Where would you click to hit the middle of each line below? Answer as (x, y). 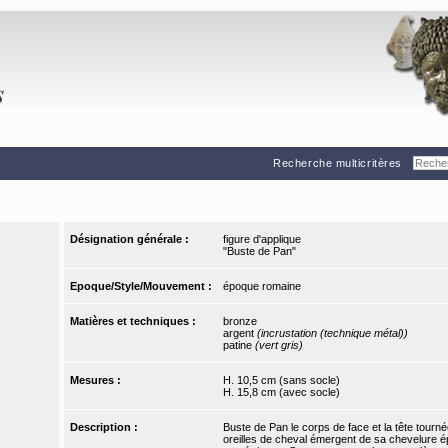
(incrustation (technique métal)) (332, 333)
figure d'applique (261, 239)
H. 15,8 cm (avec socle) (281, 392)
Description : (106, 427)
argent (239, 333)
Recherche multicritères (337, 162)
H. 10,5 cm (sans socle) (281, 380)
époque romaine (261, 286)
